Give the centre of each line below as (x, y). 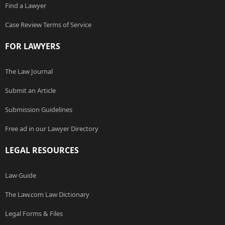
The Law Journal (29, 72)
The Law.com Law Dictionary (47, 195)
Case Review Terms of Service (48, 25)
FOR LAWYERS (33, 46)
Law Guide (21, 176)
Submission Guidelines (39, 110)
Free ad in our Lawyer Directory (52, 129)
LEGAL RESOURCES (42, 150)
